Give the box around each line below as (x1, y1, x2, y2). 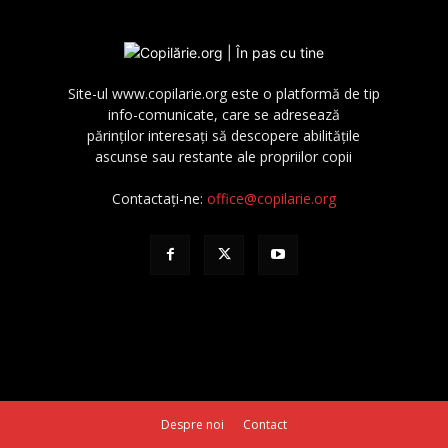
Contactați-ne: (111, 188, 207, 208)
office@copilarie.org (206, 188, 336, 208)
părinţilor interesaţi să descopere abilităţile (87, 125, 361, 145)
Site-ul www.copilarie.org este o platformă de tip (67, 83, 380, 103)
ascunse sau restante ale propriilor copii (95, 146, 353, 166)
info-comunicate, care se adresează (107, 104, 340, 124)
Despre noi (161, 415, 224, 433)
